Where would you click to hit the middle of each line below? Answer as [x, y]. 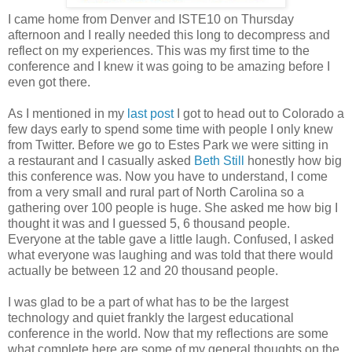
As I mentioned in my [68, 113]
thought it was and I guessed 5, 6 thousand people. [149, 223]
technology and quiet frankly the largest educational [151, 317]
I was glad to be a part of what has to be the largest [148, 302]
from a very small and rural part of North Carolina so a [156, 192]
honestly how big [295, 160]
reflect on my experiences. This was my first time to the [159, 50]
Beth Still [221, 160]
